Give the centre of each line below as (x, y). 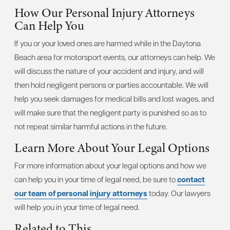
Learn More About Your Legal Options (112, 148)
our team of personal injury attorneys (81, 194)
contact (191, 180)
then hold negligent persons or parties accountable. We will (111, 85)
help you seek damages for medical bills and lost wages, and (114, 99)
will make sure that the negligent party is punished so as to (110, 113)
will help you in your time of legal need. (77, 207)
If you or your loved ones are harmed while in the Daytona (108, 43)
